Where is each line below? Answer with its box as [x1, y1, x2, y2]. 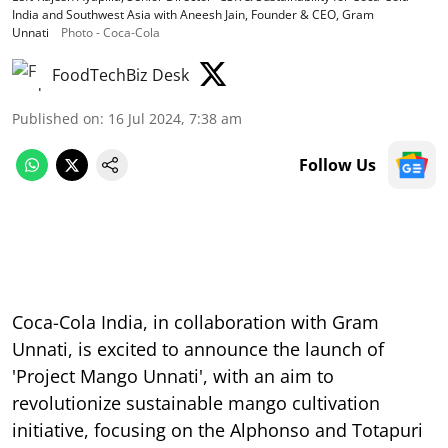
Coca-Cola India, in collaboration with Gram [12, 309, 379, 334]
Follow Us [299, 153, 376, 176]
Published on [12, 108, 100, 128]
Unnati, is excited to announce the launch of [12, 336, 384, 361]
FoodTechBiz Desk [52, 63, 189, 86]
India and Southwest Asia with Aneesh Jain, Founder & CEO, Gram [12, 5, 374, 23]
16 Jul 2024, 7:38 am [108, 108, 242, 128]
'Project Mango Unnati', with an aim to [12, 363, 334, 388]
